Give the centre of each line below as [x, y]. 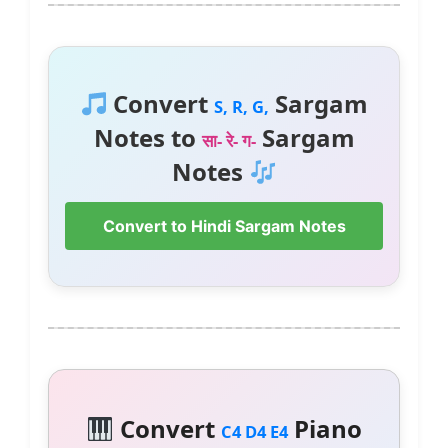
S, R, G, [242, 107]
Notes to [147, 138]
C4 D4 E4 [254, 432]
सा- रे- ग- [228, 141]
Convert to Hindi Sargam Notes [224, 226]
